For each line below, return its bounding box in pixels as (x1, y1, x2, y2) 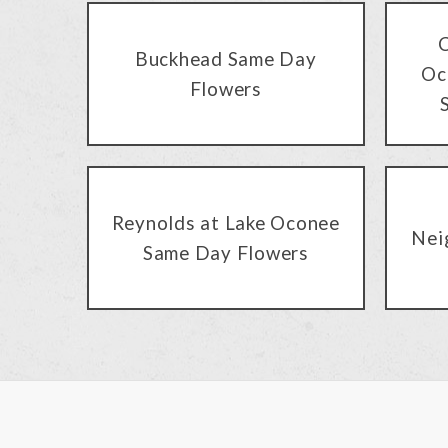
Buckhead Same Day (134, 47, 317, 71)
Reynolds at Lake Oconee (111, 211, 340, 235)
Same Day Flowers (142, 241, 309, 265)
